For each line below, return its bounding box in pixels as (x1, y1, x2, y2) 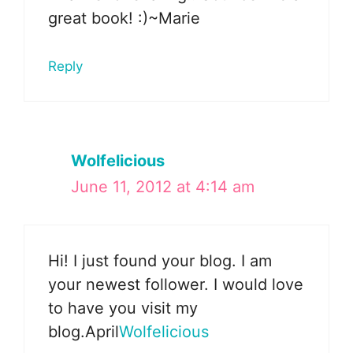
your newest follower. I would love (48, 274, 303, 294)
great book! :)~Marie (48, 8, 200, 28)
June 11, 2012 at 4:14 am (71, 176, 255, 196)
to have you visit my (48, 298, 198, 318)
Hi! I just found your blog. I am (48, 251, 272, 270)
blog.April (48, 321, 119, 341)
